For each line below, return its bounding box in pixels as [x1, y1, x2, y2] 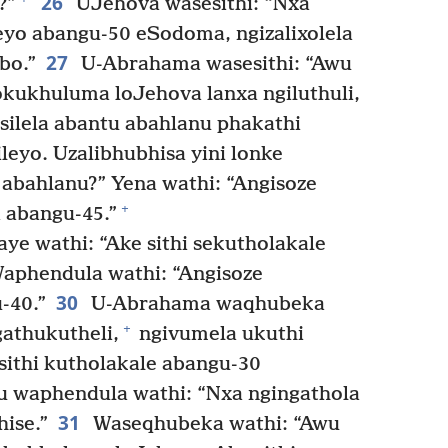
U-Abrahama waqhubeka [85, 292, 325, 316]
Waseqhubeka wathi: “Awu [87, 412, 340, 436]
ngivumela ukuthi [134, 322, 304, 346]
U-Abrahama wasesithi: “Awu [75, 52, 352, 76]
